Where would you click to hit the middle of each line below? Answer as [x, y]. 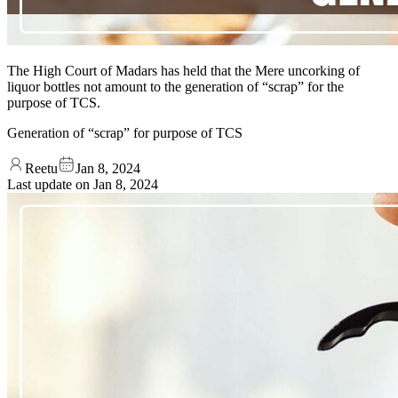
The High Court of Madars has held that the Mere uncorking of [183, 70]
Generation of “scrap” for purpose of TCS [125, 132]
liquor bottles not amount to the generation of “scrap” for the [175, 86]
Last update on [50, 184]
